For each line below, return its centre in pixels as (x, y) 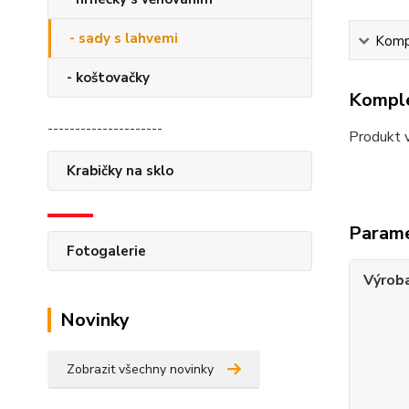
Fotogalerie (106, 251)
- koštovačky (108, 77)
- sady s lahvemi (124, 38)
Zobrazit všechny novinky (140, 369)
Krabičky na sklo (120, 170)
